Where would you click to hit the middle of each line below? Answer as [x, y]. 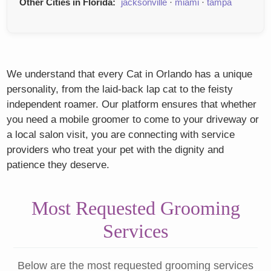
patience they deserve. [58, 165]
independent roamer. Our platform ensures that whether [132, 105]
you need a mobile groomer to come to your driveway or [133, 120]
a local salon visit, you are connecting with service [121, 135]
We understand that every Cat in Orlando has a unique [130, 74]
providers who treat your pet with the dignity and [116, 150]
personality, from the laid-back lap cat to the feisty [120, 90]
